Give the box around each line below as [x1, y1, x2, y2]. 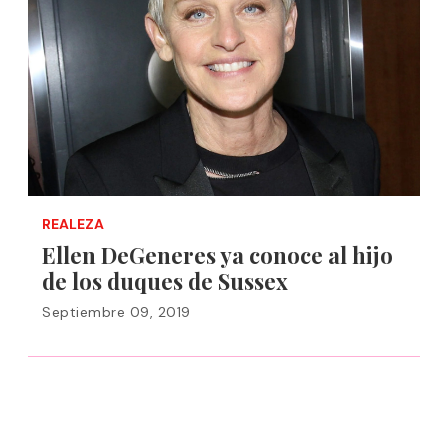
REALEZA [42, 215, 104, 233]
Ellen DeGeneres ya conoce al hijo [42, 240, 393, 270]
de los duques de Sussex [42, 266, 288, 296]
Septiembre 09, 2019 [42, 303, 191, 321]
